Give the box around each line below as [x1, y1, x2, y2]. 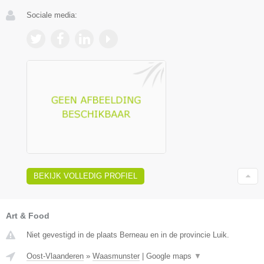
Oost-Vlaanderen [27, 251, 84, 260]
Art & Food [6, 210, 49, 220]
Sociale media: [27, 10, 77, 19]
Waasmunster [93, 251, 140, 260]
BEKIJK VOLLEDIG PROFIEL [34, 171, 137, 180]
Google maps [146, 251, 194, 260]
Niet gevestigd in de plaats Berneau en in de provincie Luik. [27, 230, 229, 239]
